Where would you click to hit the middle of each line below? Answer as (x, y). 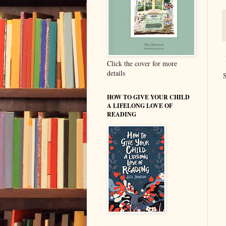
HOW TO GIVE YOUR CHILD (148, 97)
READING (122, 114)
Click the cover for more (142, 63)
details (116, 73)
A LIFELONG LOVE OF (140, 105)
